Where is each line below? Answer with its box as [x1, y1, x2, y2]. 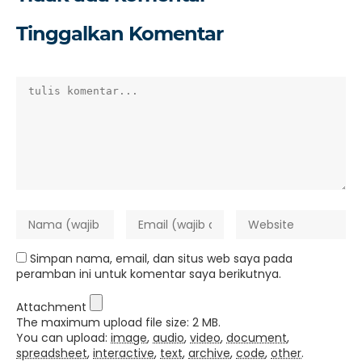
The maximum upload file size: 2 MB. [16, 314, 221, 330]
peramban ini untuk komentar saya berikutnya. [16, 266, 281, 282]
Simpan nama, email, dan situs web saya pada [30, 250, 293, 267]
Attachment [16, 299, 90, 315]
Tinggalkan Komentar [16, 22, 223, 45]
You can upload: [16, 330, 111, 346]
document [226, 330, 287, 346]
